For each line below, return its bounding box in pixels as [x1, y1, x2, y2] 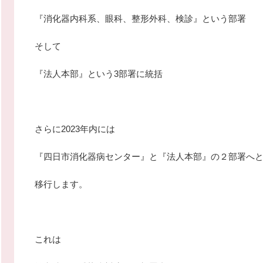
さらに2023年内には [35, 124, 115, 134]
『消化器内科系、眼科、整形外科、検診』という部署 [35, 14, 246, 23]
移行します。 [35, 179, 87, 189]
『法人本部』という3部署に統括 [35, 69, 163, 79]
